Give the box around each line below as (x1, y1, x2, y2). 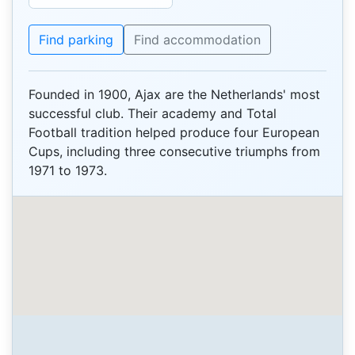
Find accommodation (134, 31, 261, 48)
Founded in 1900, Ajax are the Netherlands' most (29, 86, 320, 103)
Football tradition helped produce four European (29, 124, 319, 141)
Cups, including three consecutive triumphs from (29, 143, 320, 160)
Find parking (39, 31, 113, 48)
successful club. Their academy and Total (29, 105, 277, 122)
